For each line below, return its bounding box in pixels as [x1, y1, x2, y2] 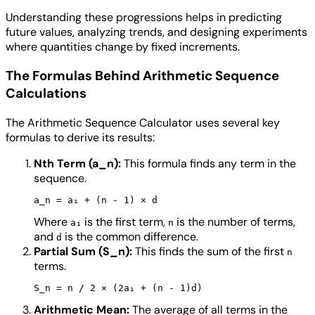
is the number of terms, [174, 214, 295, 229]
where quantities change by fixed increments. [6, 39, 240, 54]
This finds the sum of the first [132, 244, 287, 259]
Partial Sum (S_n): [34, 244, 132, 259]
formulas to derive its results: [6, 130, 155, 145]
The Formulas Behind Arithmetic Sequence [6, 67, 279, 85]
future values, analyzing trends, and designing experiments [6, 24, 307, 39]
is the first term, [82, 214, 168, 229]
